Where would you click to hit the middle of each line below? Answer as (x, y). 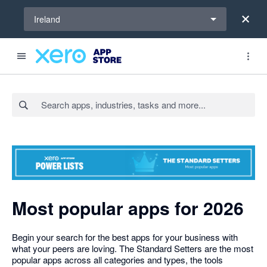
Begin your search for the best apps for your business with (125, 237)
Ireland (47, 19)
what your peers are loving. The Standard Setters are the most (133, 248)
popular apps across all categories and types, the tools (117, 259)
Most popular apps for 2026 (128, 207)
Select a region (52, 12)
